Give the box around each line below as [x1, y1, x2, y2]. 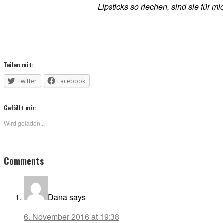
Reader [3, 143, 37, 162]
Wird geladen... [4, 118, 45, 127]
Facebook [57, 76, 85, 85]
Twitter [17, 76, 37, 85]
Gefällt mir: [4, 103, 37, 111]
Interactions [3, 161, 63, 180]
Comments [4, 153, 44, 167]
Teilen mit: [4, 60, 34, 69]
